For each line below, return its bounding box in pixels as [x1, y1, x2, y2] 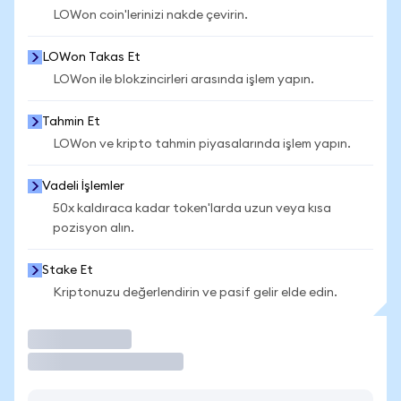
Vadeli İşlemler [42, 180, 124, 192]
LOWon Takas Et [42, 51, 141, 64]
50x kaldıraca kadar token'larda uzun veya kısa [53, 202, 331, 215]
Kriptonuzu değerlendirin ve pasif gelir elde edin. [53, 286, 337, 299]
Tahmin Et [42, 115, 100, 128]
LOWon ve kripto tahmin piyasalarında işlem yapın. [53, 138, 351, 150]
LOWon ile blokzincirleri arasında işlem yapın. [53, 73, 314, 86]
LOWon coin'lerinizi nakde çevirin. [53, 9, 248, 21]
